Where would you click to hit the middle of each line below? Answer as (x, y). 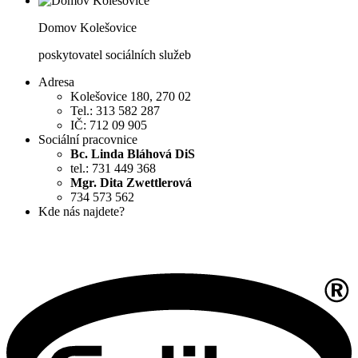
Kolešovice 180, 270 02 (131, 97)
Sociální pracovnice (88, 140)
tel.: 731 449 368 (113, 169)
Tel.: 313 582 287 (115, 111)
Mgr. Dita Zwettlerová (131, 183)
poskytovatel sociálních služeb (115, 55)
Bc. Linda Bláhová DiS (133, 154)
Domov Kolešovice (88, 28)
